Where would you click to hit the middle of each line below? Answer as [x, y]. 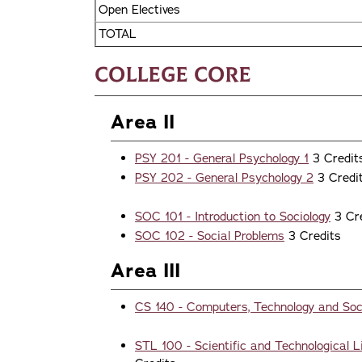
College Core [173, 75]
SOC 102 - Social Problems [210, 236]
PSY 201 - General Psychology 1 [222, 158]
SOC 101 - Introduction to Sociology [233, 216]
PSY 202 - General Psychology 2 [224, 177]
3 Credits [313, 236]
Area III [145, 270]
